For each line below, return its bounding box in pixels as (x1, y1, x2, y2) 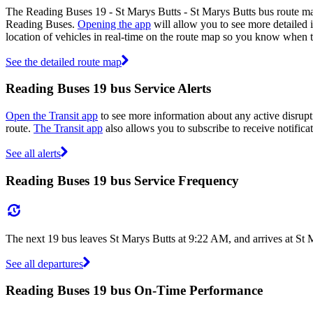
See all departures (6, 257, 83, 270)
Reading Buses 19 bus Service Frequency (6, 173, 239, 188)
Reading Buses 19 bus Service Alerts (6, 81, 211, 96)
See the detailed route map (6, 55, 122, 68)
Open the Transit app (6, 110, 98, 122)
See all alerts (6, 147, 61, 160)
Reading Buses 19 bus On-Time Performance (6, 283, 263, 298)
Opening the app (78, 17, 151, 30)
